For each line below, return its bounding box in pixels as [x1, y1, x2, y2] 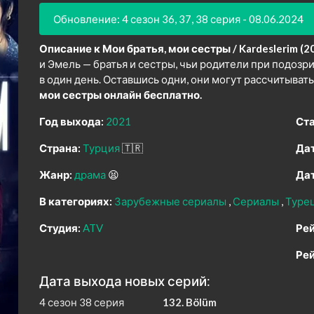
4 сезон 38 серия [39, 296, 124, 309]
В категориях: [39, 195, 112, 208]
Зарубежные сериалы [114, 195, 228, 208]
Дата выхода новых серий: [39, 273, 210, 289]
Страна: [39, 142, 81, 155]
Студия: [39, 221, 81, 235]
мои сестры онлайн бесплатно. [39, 88, 202, 102]
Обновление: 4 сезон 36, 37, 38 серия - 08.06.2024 [53, 13, 303, 26]
